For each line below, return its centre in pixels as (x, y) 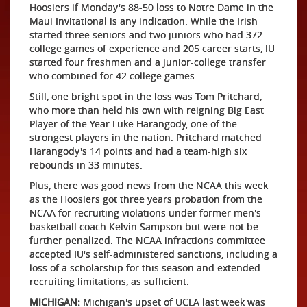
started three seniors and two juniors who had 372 (146, 35)
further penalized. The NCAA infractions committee (147, 240)
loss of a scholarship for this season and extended (145, 268)
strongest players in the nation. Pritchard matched (146, 137)
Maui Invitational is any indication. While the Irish (144, 21)
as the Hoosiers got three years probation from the (146, 199)
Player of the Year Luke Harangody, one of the (133, 124)
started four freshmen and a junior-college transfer (148, 62)
